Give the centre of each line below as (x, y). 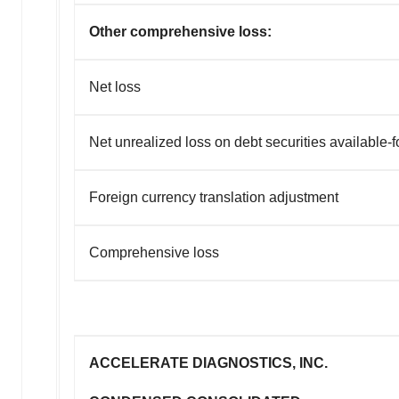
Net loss (115, 86)
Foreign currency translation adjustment (214, 197)
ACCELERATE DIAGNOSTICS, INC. (208, 362)
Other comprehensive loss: (180, 31)
